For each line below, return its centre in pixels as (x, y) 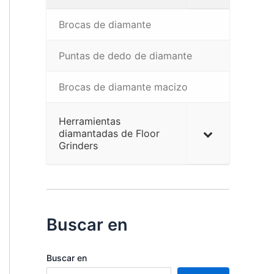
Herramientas (90, 121)
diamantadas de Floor (109, 133)
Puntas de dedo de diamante (125, 56)
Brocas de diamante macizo (123, 87)
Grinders (78, 146)
